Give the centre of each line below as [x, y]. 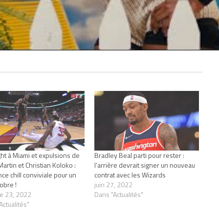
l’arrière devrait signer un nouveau [145, 165]
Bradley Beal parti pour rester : [140, 155]
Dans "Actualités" [119, 195]
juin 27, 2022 [114, 185]
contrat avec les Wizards [130, 175]
